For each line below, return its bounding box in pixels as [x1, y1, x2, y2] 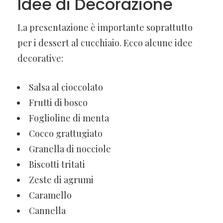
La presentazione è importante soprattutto [17, 21, 193, 33]
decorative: [17, 52, 63, 64]
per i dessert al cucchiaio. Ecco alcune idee [17, 36, 193, 49]
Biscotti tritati [29, 158, 85, 170]
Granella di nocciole [29, 142, 111, 155]
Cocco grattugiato [29, 127, 103, 139]
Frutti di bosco [29, 96, 88, 109]
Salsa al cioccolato [29, 81, 103, 93]
